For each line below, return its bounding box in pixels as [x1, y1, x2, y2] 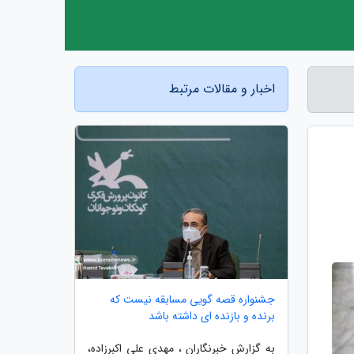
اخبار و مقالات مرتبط [169, 79, 275, 99]
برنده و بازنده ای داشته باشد [149, 307, 275, 325]
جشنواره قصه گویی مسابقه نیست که [110, 290, 275, 308]
